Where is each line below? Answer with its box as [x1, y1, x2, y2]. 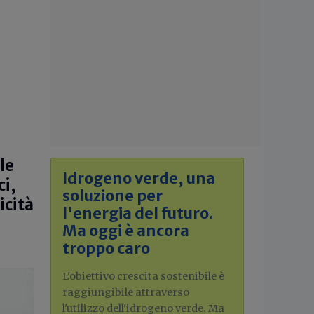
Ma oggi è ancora [62, 221, 189, 240]
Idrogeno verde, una [62, 169, 215, 188]
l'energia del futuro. [62, 204, 213, 223]
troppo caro [62, 239, 150, 258]
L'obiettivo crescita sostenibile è [62, 270, 224, 282]
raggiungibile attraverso [62, 286, 189, 299]
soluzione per [62, 186, 163, 205]
